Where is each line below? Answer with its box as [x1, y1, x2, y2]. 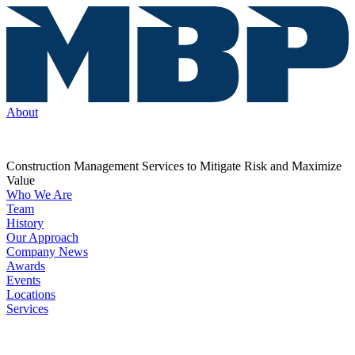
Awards [6, 259, 45, 273]
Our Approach [6, 231, 78, 245]
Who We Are [6, 188, 72, 202]
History [6, 216, 44, 231]
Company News [6, 245, 88, 259]
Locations [6, 288, 55, 302]
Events [6, 273, 40, 288]
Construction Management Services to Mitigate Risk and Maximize [6, 159, 342, 174]
